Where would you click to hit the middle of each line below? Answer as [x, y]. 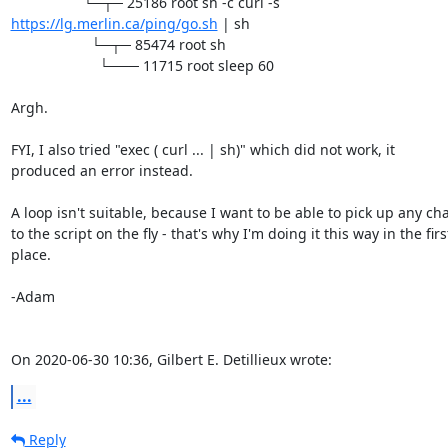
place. [30, 254]
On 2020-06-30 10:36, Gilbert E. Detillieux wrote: [171, 359]
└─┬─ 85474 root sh [50, 44]
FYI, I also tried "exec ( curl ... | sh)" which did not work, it [204, 149]
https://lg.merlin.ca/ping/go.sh [114, 23]
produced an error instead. [101, 170]
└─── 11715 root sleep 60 [54, 65]
